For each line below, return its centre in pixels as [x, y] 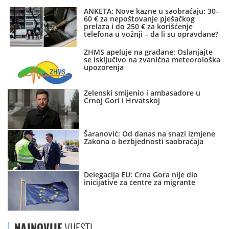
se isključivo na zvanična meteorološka [152, 60]
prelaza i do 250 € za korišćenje [139, 27]
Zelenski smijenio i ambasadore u [142, 93]
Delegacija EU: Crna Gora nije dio [141, 175]
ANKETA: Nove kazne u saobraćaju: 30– [152, 11]
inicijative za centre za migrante [140, 182]
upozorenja [104, 67]
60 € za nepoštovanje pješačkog [140, 19]
